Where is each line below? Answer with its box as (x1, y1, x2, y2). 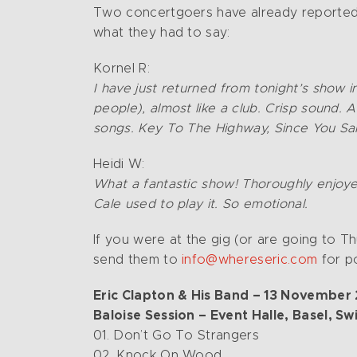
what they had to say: (93, 26, 235, 39)
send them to (93, 253, 182, 266)
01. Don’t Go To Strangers (93, 329, 259, 342)
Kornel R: (93, 62, 150, 75)
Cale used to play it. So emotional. (93, 198, 308, 210)
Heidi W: (93, 158, 145, 171)
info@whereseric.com (182, 253, 318, 266)
